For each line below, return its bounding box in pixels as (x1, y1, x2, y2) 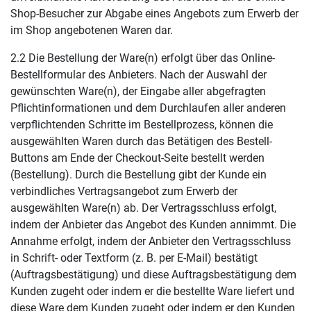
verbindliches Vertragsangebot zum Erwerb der (10, 185, 237, 198)
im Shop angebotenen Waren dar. (10, 24, 173, 37)
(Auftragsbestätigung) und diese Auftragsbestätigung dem (10, 268, 296, 281)
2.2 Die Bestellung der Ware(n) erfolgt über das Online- (10, 51, 275, 65)
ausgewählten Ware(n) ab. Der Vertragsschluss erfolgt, (10, 201, 276, 215)
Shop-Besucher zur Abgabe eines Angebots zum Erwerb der (10, 7, 299, 20)
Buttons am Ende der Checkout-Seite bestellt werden (10, 151, 264, 165)
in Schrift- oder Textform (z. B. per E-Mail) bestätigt (10, 251, 258, 264)
